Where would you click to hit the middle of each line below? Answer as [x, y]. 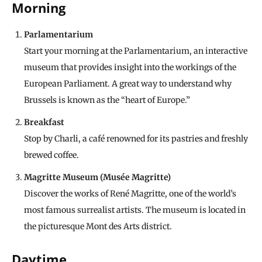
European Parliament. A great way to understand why [128, 84]
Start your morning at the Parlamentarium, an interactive [136, 51]
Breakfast [44, 123]
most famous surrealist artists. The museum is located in [135, 210]
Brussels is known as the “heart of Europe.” [107, 100]
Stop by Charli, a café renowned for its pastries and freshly [136, 139]
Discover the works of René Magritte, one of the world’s [130, 194]
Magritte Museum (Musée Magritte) [97, 177]
